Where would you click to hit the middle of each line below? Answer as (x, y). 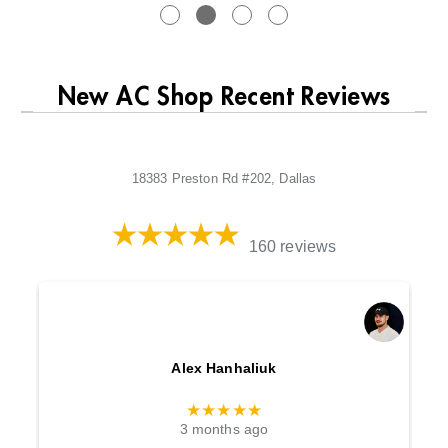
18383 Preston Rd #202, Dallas (224, 178)
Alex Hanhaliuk (224, 368)
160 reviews (292, 246)
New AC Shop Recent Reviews (224, 96)
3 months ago (224, 430)
